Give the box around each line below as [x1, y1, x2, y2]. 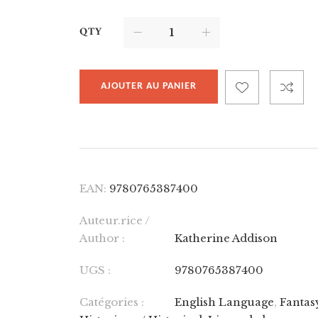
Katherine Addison [175, 231, 278, 245]
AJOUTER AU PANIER [101, 81, 197, 92]
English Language [175, 295, 275, 309]
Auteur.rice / [79, 214, 150, 227]
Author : [79, 231, 126, 245]
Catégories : [79, 295, 145, 309]
